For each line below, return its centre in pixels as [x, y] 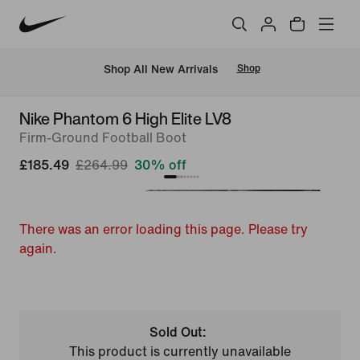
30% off [160, 165]
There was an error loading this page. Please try [164, 229]
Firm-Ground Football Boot [103, 138]
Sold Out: [178, 332]
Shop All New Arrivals [160, 69]
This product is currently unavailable [180, 352]
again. [38, 249]
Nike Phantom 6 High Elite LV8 [125, 119]
